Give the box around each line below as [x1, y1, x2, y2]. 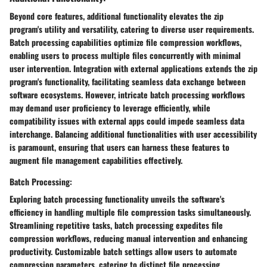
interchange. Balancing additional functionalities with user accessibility [10, 127, 257, 140]
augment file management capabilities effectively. [10, 153, 182, 166]
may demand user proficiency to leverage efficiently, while [10, 101, 210, 114]
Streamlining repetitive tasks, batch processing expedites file [10, 218, 223, 231]
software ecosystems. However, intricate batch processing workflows [10, 88, 245, 101]
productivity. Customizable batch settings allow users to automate [10, 244, 237, 257]
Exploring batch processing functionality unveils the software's [10, 192, 225, 205]
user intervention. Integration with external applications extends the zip [10, 61, 257, 74]
